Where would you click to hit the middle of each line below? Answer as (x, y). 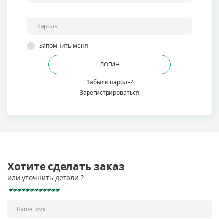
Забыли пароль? (109, 82)
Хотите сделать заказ (66, 166)
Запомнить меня (64, 46)
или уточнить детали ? (45, 178)
